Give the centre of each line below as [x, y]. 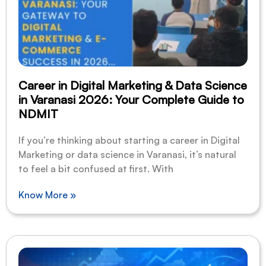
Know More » [47, 195]
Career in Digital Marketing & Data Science [133, 85]
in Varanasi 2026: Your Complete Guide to [131, 99]
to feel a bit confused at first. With [96, 169]
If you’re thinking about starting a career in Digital [129, 140]
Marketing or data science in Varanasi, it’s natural [127, 154]
